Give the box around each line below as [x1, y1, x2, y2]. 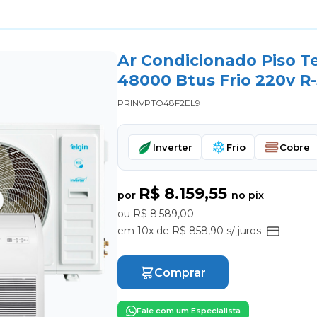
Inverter [153, 142, 192, 153]
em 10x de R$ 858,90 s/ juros [117, 224, 264, 237]
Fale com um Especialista [137, 306, 241, 316]
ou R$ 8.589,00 [117, 207, 194, 220]
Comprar [154, 265, 206, 279]
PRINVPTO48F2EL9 [117, 98, 200, 108]
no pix [231, 189, 264, 202]
